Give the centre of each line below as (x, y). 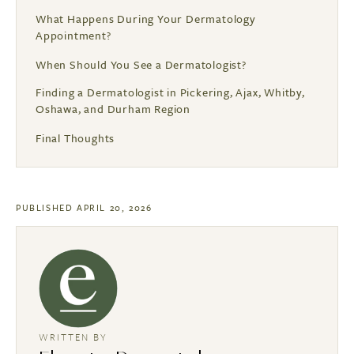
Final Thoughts (75, 138)
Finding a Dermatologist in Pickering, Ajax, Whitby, (170, 92)
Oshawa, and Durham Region (113, 109)
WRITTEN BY (73, 337)
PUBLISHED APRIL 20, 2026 (84, 207)
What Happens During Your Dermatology (146, 19)
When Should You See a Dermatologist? (141, 64)
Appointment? (73, 35)
